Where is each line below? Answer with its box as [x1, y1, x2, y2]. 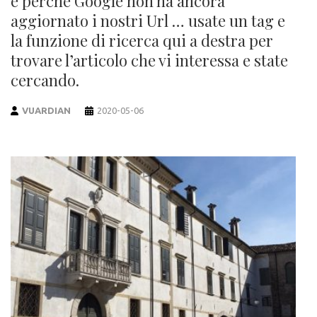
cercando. [11, 69, 79, 91]
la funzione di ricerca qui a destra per [11, 30, 273, 52]
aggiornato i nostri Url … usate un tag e [11, 10, 285, 32]
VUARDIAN [22, 105, 71, 116]
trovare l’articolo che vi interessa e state [11, 50, 288, 71]
